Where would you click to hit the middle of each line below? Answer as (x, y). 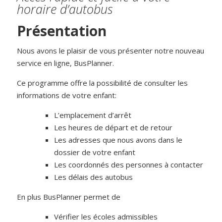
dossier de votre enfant (95, 152)
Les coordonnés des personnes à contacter (129, 165)
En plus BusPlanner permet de (69, 197)
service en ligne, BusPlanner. (66, 63)
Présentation (62, 31)
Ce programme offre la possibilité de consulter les (103, 83)
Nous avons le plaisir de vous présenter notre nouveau (111, 51)
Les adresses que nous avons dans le (118, 140)
